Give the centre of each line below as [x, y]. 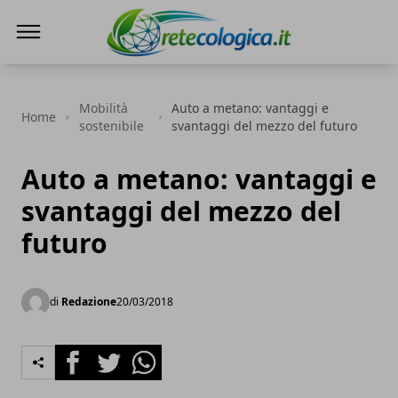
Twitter [114, 354]
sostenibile [111, 126]
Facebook [87, 354]
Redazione [89, 302]
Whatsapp [159, 354]
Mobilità [103, 108]
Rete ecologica [152, 67]
